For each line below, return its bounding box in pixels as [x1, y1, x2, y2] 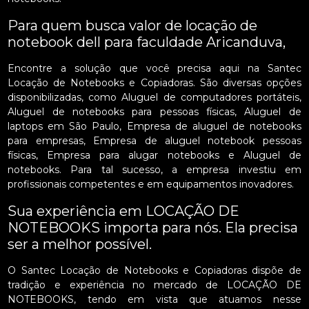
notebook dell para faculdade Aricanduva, [8, 34, 286, 51]
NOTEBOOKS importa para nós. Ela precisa [8, 219, 299, 237]
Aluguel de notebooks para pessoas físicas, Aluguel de [8, 106, 301, 119]
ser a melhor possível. [8, 236, 152, 253]
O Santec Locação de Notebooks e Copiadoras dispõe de [8, 264, 301, 277]
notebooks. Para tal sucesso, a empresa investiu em [8, 163, 301, 177]
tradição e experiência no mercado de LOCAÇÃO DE [8, 279, 301, 292]
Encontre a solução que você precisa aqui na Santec [8, 62, 301, 75]
